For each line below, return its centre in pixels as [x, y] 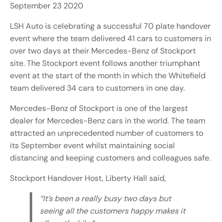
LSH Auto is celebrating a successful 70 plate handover [110, 26]
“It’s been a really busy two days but [105, 199]
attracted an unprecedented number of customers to [107, 133]
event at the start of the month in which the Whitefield [108, 76]
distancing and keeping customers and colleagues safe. [110, 158]
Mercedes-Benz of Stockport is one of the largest [99, 109]
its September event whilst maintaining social [92, 146]
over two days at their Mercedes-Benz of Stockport [103, 51]
